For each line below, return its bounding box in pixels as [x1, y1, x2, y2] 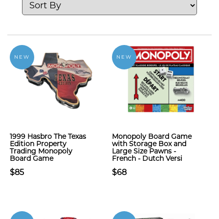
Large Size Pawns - [112, 147, 176, 155]
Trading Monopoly [10, 147, 72, 155]
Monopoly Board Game [112, 132, 192, 141]
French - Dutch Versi [112, 154, 182, 163]
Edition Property [10, 139, 66, 148]
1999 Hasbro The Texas [10, 132, 86, 141]
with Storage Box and [112, 139, 186, 148]
